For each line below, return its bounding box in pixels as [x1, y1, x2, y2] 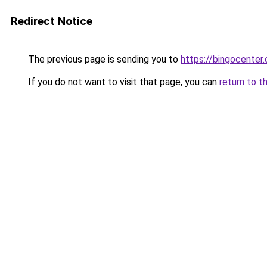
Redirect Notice [11, 14, 92, 28]
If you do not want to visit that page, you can [26, 76, 219, 88]
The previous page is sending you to [26, 54, 181, 65]
